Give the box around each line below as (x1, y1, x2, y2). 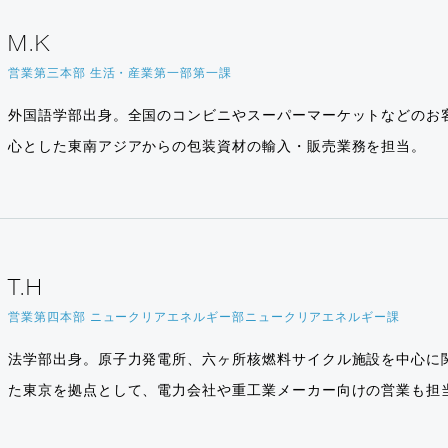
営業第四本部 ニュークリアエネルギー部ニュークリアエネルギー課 (8, 310, 400, 324)
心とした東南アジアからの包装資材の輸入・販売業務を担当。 (8, 139, 427, 155)
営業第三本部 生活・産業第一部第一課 (8, 67, 232, 81)
